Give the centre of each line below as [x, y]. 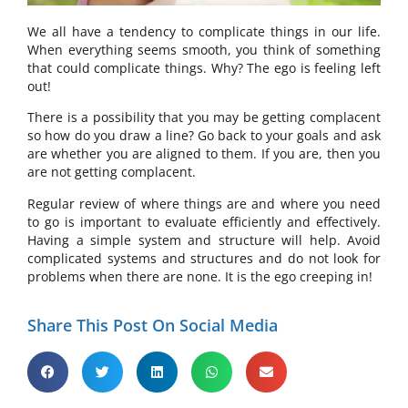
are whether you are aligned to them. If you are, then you [204, 154]
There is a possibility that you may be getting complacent [204, 117]
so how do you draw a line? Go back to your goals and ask [204, 136]
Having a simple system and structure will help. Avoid [204, 240]
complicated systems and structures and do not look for [204, 258]
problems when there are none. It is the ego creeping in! [200, 276]
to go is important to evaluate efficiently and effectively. [204, 221]
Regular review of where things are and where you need [204, 203]
